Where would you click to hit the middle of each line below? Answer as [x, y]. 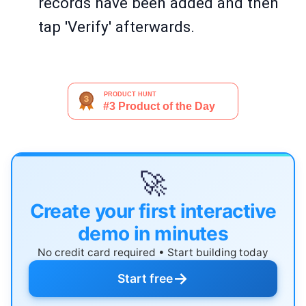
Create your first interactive [153, 211]
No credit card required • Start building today [153, 253]
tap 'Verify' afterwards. [116, 27]
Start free [145, 279]
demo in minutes [153, 234]
